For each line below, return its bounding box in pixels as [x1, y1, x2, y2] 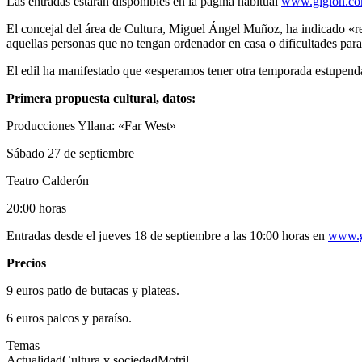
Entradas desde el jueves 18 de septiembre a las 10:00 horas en [6, 229, 328, 243]
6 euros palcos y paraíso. [6, 311, 132, 326]
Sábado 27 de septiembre [6, 146, 134, 161]
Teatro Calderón [6, 174, 89, 188]
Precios [6, 256, 46, 271]
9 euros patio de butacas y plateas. [6, 284, 179, 298]
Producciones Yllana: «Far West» [6, 119, 176, 133]
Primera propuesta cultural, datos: [6, 91, 196, 106]
